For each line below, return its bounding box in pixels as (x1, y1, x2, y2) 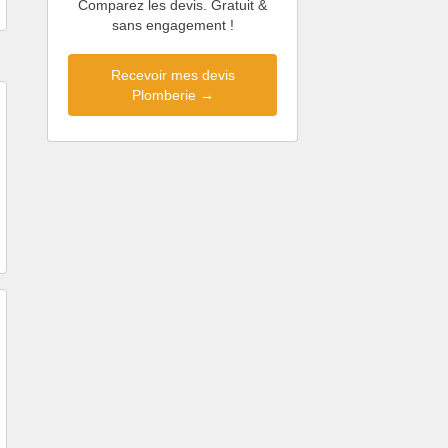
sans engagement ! (111, 17, 234, 34)
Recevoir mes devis (110, 67, 235, 84)
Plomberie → (131, 87, 214, 104)
